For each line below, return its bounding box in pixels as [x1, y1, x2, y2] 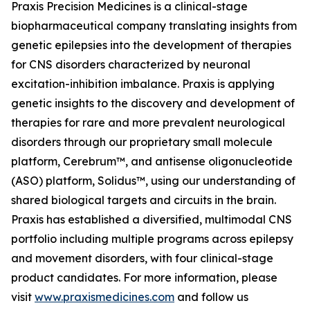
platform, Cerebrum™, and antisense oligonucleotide [11, 154, 293, 168]
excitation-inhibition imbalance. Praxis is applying [11, 77, 275, 91]
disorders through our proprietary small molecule [11, 135, 273, 149]
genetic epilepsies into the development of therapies [11, 38, 291, 52]
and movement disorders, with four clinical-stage [11, 251, 273, 265]
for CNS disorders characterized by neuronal [11, 57, 250, 71]
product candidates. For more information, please [11, 271, 277, 284]
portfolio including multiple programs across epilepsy [11, 232, 293, 246]
